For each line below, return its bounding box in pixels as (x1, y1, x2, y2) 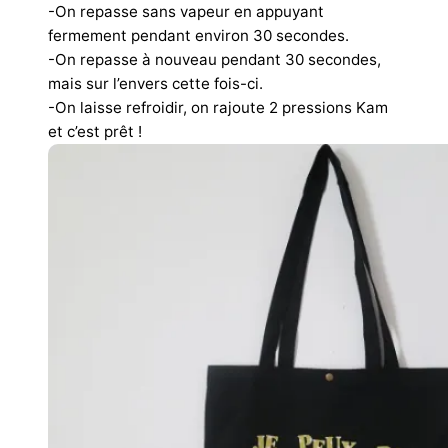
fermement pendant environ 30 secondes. (48, 25, 349, 45)
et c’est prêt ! (48, 121, 142, 141)
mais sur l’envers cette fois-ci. (48, 73, 263, 93)
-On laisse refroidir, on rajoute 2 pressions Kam (48, 97, 388, 117)
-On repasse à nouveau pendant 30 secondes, (48, 49, 381, 69)
